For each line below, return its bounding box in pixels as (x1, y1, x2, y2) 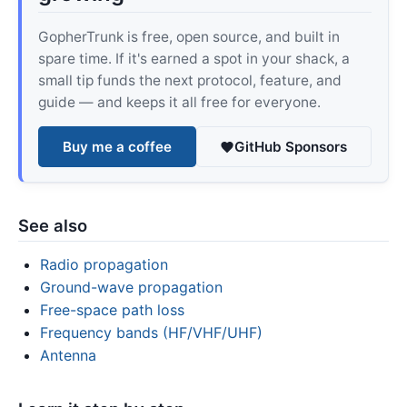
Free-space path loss (40, 301, 184, 320)
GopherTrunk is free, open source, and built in (37, 27, 340, 45)
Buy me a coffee (62, 137, 172, 155)
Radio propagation (40, 255, 168, 274)
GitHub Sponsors (234, 137, 348, 155)
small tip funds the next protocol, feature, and (37, 71, 342, 89)
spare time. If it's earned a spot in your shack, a (37, 49, 350, 67)
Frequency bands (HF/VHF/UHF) (40, 323, 263, 342)
